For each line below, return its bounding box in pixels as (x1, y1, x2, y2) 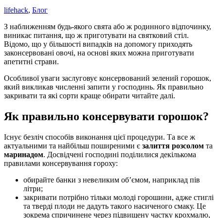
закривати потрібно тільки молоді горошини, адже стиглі (23, 193, 214, 202)
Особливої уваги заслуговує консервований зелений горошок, (4, 74, 211, 83)
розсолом (172, 142, 204, 150)
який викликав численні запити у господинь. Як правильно (4, 83, 203, 91)
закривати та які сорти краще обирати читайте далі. (4, 91, 175, 100)
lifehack (4, 6, 28, 15)
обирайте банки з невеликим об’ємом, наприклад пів (23, 176, 200, 184)
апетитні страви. (4, 57, 59, 66)
